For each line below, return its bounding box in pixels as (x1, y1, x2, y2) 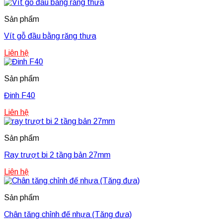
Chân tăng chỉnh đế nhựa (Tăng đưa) (4, 210, 132, 219)
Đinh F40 (4, 91, 35, 100)
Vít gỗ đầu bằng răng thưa (4, 32, 96, 41)
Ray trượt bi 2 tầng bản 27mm (4, 151, 111, 160)
